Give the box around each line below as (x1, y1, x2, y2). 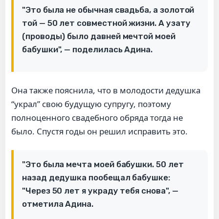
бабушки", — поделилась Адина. (22, 44, 153, 54)
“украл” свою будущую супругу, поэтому (11, 98, 171, 109)
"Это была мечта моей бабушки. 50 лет (22, 159, 184, 169)
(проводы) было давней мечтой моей (22, 31, 175, 41)
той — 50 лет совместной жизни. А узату (22, 18, 191, 28)
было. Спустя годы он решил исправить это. (11, 125, 188, 137)
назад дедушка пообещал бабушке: (22, 172, 170, 182)
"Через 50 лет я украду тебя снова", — (22, 185, 178, 196)
